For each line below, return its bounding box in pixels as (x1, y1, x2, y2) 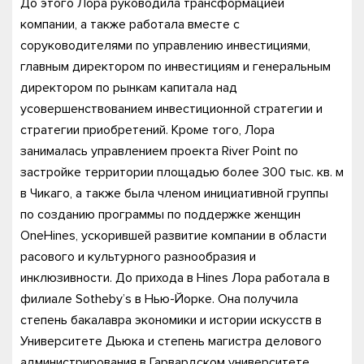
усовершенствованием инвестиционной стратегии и (20, 101, 323, 118)
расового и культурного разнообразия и (20, 249, 256, 266)
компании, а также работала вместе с (20, 16, 240, 33)
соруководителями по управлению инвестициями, (20, 37, 310, 54)
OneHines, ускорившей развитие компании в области (20, 227, 327, 245)
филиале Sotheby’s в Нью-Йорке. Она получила (20, 291, 298, 308)
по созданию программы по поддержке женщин (20, 206, 301, 223)
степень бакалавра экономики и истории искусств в (20, 312, 322, 329)
